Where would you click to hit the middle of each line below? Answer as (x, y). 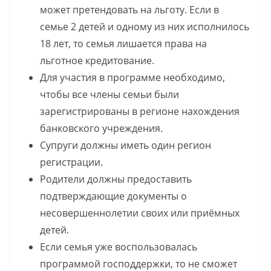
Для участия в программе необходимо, (132, 77)
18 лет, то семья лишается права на (123, 43)
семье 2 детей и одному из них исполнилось (145, 26)
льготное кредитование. (97, 60)
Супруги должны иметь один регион (126, 145)
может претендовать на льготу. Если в (129, 9)
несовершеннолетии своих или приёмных (140, 213)
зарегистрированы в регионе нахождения (140, 111)
